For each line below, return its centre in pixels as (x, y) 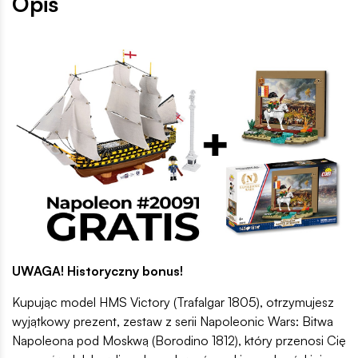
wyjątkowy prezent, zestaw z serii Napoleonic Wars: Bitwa (173, 321)
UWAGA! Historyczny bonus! (97, 270)
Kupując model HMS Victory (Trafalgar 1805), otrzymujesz (173, 302)
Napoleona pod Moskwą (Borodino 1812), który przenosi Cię (179, 340)
